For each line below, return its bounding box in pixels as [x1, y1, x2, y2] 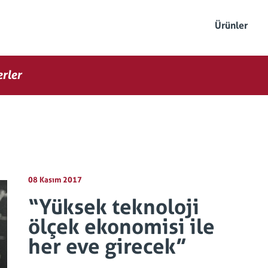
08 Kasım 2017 [28, 175, 82, 184]
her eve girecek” [28, 234, 187, 259]
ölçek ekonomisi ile [28, 214, 215, 239]
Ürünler [215, 20, 248, 31]
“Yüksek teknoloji [28, 194, 199, 220]
